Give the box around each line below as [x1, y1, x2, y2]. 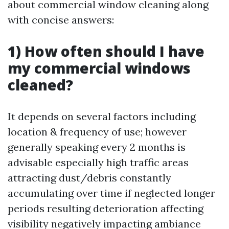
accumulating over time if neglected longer [8, 187, 215, 199]
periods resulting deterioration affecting [8, 202, 203, 215]
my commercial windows [8, 58, 191, 78]
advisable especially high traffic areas [8, 156, 189, 169]
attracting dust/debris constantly [8, 171, 171, 184]
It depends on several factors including [8, 110, 196, 123]
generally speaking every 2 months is [8, 141, 186, 153]
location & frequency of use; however [8, 125, 187, 138]
